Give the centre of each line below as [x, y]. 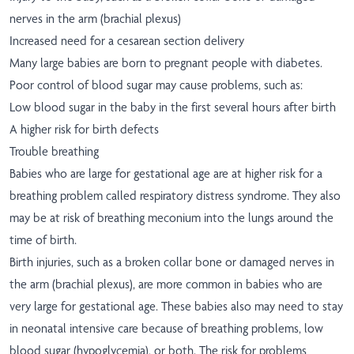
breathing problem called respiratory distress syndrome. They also [175, 196]
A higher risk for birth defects [84, 130]
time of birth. [43, 240]
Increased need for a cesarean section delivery [127, 41]
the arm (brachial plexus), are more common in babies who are [166, 284]
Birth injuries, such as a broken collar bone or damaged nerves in [172, 262]
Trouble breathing [54, 152]
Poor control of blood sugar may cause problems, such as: [156, 85]
